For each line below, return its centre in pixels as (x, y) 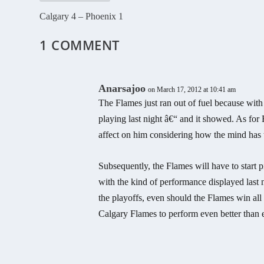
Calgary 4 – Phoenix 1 (82, 16)
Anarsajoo (122, 89)
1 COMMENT (80, 45)
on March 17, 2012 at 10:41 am (192, 90)
